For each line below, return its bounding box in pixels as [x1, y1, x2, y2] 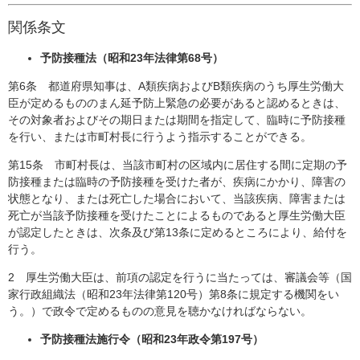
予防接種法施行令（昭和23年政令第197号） [40, 332, 264, 346]
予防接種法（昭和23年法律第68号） [40, 51, 223, 64]
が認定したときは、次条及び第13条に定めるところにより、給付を [8, 225, 347, 239]
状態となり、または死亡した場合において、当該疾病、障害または [8, 191, 346, 205]
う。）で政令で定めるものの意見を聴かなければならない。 [8, 304, 312, 317]
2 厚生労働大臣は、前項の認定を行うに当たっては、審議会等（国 [8, 270, 352, 284]
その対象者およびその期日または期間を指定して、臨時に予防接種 [8, 112, 346, 126]
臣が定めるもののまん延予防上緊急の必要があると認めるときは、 [8, 96, 346, 109]
